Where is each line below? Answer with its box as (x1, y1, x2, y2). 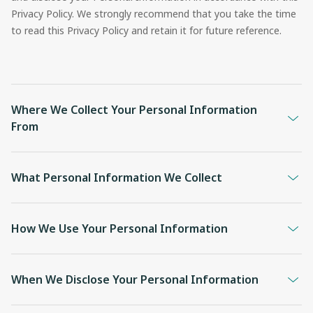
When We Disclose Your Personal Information (11, 272, 259, 287)
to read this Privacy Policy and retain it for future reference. (11, 24, 282, 37)
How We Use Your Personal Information (11, 221, 228, 236)
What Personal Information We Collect (11, 170, 222, 185)
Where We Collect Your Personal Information (11, 102, 257, 117)
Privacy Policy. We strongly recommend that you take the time (11, 7, 296, 20)
